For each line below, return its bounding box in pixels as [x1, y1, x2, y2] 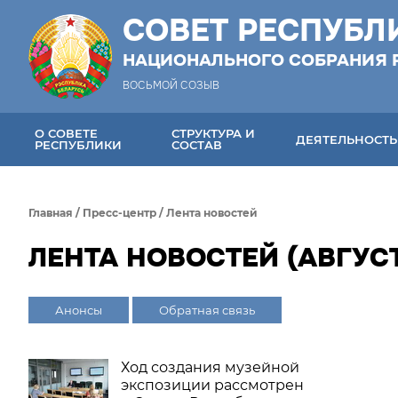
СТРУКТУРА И [171, 126, 256, 140]
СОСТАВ [171, 138, 223, 152]
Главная [28, 206, 73, 219]
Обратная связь [159, 303, 255, 317]
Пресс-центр [83, 206, 156, 219]
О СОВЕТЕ [35, 126, 98, 140]
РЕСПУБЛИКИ [35, 138, 122, 152]
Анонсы [55, 303, 102, 317]
